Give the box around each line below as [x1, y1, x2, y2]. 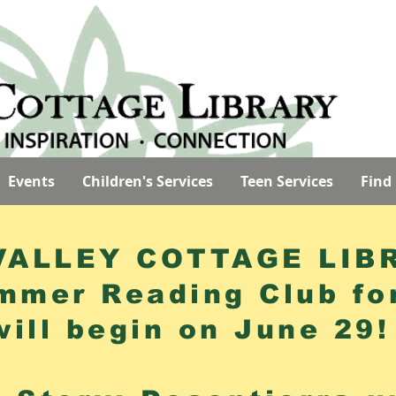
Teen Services [240, 171, 333, 191]
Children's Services [82, 171, 213, 191]
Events [8, 171, 55, 191]
